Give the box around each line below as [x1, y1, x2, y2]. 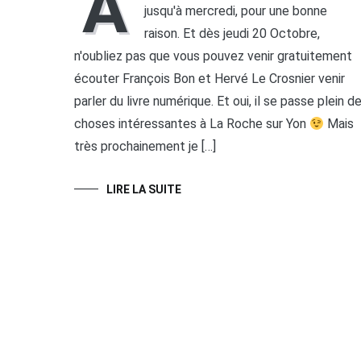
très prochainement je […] [74, 139, 216, 155]
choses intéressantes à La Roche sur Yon [74, 116, 309, 132]
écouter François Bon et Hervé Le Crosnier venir [74, 71, 345, 87]
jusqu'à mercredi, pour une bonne [144, 3, 327, 19]
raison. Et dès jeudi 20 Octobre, [144, 26, 320, 42]
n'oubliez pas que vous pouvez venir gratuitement [74, 48, 352, 64]
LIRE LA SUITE [106, 183, 181, 197]
